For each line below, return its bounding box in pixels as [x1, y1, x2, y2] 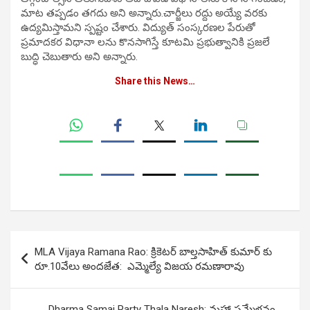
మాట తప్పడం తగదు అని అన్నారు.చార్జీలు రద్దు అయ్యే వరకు [21, 7, 267, 20]
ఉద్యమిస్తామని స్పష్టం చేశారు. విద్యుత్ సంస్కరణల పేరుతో [21, 21, 255, 35]
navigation [10, 253, 91, 274]
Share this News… [115, 75, 195, 87]
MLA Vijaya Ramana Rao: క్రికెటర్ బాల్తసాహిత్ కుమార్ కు [35, 246, 272, 259]
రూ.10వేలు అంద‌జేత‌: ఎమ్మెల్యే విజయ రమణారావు [35, 260, 247, 273]
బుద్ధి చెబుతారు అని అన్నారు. [21, 51, 138, 64]
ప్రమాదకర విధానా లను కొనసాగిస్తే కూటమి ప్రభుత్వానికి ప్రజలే [21, 36, 270, 49]
